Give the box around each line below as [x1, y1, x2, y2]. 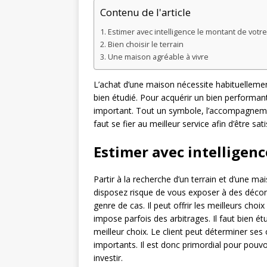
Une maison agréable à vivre [107, 52, 209, 63]
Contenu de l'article [100, 5, 191, 20]
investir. [94, 252, 123, 264]
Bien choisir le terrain [107, 39, 184, 50]
